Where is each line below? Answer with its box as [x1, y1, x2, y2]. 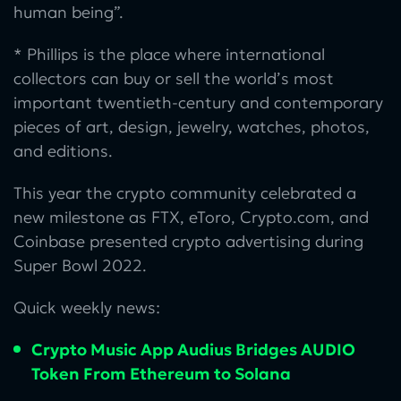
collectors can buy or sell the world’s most [13, 67, 334, 89]
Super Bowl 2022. [13, 254, 147, 276]
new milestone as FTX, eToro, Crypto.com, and [13, 206, 369, 227]
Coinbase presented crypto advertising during [13, 230, 363, 252]
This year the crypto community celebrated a [13, 182, 356, 203]
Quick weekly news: [13, 296, 160, 318]
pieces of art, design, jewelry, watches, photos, [13, 115, 370, 137]
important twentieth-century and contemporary [13, 91, 383, 113]
